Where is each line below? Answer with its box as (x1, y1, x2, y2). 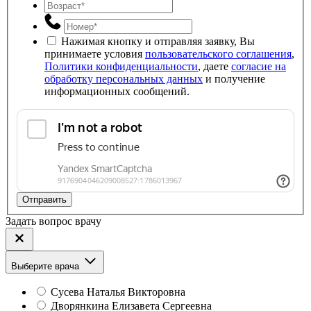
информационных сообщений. (44, 85, 190, 97)
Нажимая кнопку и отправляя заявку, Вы (61, 35, 255, 47)
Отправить (22, 194, 67, 205)
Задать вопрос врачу (6, 215, 101, 227)
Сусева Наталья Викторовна (51, 285, 185, 298)
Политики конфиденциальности (44, 60, 198, 72)
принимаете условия (44, 47, 145, 60)
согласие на (231, 60, 286, 72)
